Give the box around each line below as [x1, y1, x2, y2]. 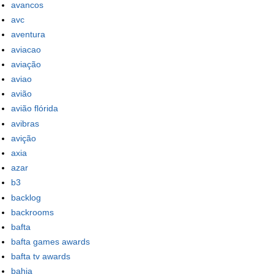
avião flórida [11, 103, 58, 114]
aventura [11, 29, 45, 40]
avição [11, 133, 36, 143]
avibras [11, 118, 39, 128]
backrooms [11, 207, 54, 217]
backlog [11, 192, 41, 202]
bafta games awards [11, 237, 90, 247]
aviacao [11, 44, 41, 54]
